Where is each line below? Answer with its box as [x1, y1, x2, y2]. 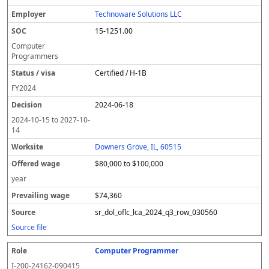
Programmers [11, 51, 58, 61]
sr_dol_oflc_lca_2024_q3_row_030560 [95, 207, 218, 217]
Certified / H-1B [95, 68, 147, 78]
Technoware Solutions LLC [95, 9, 183, 19]
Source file [11, 222, 47, 232]
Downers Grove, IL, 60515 [95, 142, 182, 152]
